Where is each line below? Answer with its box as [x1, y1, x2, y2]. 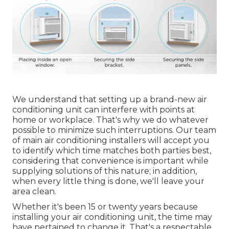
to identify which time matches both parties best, [12, 146, 211, 156]
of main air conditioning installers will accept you [12, 135, 210, 146]
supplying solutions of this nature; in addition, [12, 166, 197, 176]
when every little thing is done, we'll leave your [12, 176, 204, 187]
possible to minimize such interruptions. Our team [12, 125, 216, 135]
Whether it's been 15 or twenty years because [12, 202, 198, 212]
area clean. [12, 187, 56, 197]
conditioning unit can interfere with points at [12, 105, 195, 115]
